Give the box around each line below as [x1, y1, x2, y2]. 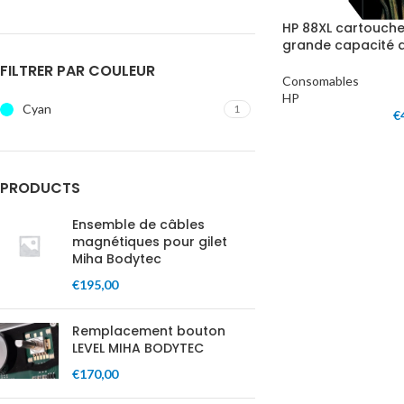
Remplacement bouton [72, 322, 225, 340]
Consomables [281, 72, 359, 88]
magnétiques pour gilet [72, 233, 227, 251]
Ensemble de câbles [72, 216, 205, 234]
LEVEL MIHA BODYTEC [72, 339, 204, 357]
